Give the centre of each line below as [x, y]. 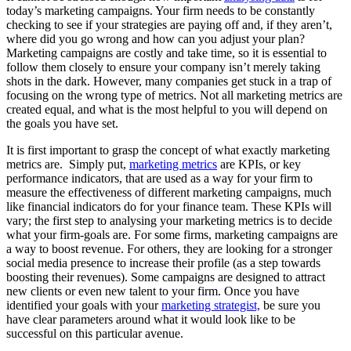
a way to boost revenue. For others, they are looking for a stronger [169, 248]
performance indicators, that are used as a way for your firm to [159, 178]
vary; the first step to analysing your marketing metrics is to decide [169, 220]
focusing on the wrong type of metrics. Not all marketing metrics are [174, 95]
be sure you [290, 305]
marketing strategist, [211, 305]
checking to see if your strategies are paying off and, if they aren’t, [169, 24]
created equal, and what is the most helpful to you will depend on [167, 109]
